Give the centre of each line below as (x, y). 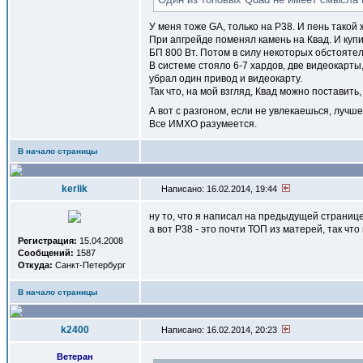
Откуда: (35, 265)
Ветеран (75, 357)
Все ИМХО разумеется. (203, 124)
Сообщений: (46, 253)
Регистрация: (47, 241)
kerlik (75, 189)
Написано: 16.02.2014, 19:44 (220, 189)
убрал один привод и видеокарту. (226, 79)
